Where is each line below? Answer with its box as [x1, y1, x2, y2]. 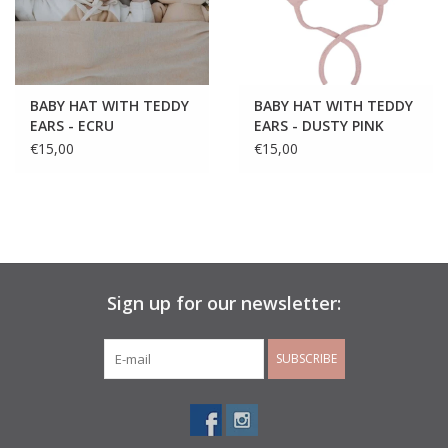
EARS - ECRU [30, 115, 114, 135]
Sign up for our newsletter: [107, 290, 341, 315]
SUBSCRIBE [275, 349, 337, 367]
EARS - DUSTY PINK [254, 115, 384, 135]
